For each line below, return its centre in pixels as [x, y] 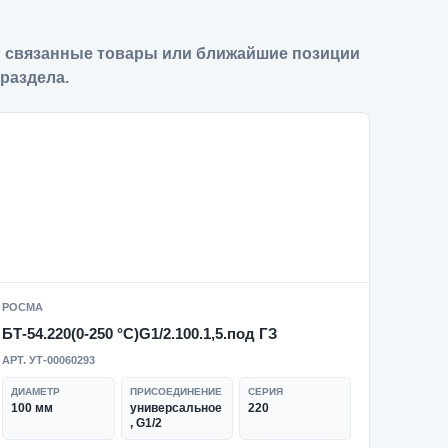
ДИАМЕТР [36, 391]
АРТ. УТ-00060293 [49, 360]
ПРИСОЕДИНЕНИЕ [175, 391]
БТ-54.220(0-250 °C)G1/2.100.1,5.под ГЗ [140, 333]
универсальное [175, 408]
